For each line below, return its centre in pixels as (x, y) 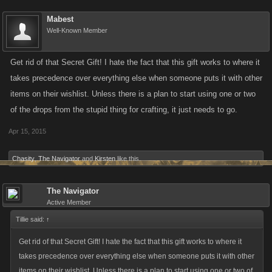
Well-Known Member (77, 30)
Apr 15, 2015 (27, 131)
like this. (128, 158)
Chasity (23, 158)
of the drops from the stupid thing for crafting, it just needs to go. (124, 110)
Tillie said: (31, 219)
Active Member (69, 202)
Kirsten (105, 158)
